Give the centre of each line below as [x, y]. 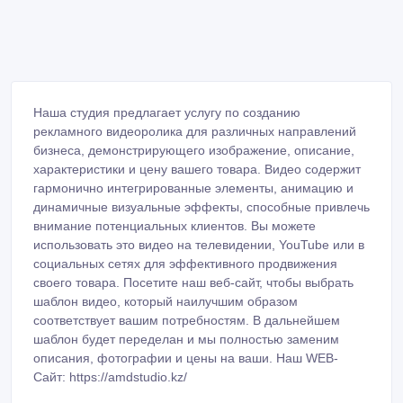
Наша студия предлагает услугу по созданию [167, 112]
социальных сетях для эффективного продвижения [185, 263]
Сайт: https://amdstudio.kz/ [110, 376]
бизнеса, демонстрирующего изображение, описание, [194, 150]
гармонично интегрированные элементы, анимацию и [193, 188]
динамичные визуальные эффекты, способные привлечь [201, 206]
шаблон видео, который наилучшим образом [166, 301]
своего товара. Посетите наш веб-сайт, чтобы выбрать [193, 282]
